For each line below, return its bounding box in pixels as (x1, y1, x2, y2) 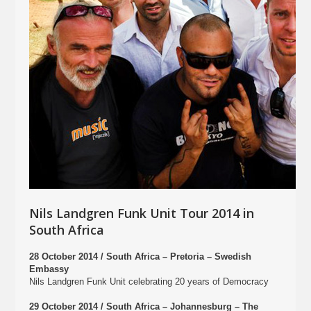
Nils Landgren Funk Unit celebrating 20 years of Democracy (29, 276, 269, 287)
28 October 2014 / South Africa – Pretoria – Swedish (29, 251, 252, 262)
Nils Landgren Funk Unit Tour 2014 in (29, 205, 255, 221)
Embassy (29, 264, 69, 274)
